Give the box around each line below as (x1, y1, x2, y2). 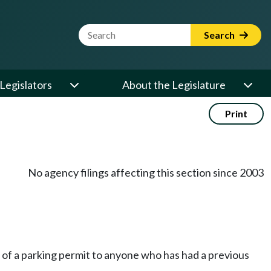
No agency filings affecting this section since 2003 (28, 166, 264, 179)
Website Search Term (78, 24, 180, 38)
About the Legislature (122, 78, 226, 91)
